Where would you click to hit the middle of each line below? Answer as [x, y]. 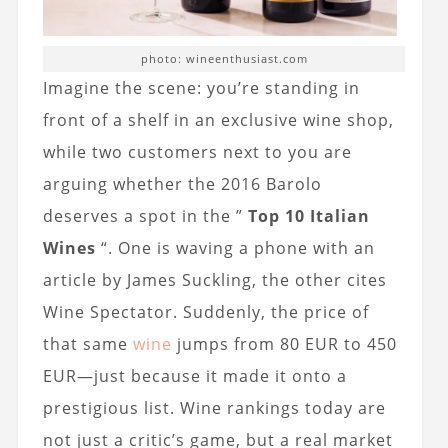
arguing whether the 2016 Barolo [182, 184]
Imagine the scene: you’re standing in [201, 88]
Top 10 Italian [308, 216]
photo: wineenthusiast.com [224, 59]
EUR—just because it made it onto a [194, 376]
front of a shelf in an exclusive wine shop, [218, 120]
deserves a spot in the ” [145, 216]
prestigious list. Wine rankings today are [214, 408]
